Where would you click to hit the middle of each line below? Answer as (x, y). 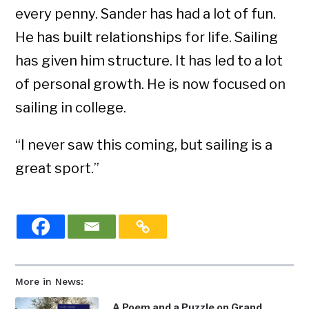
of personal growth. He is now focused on (151, 84)
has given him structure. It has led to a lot (149, 61)
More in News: (50, 282)
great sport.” (58, 169)
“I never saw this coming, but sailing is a (144, 145)
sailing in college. (71, 108)
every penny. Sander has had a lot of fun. (146, 14)
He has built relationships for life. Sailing (147, 38)
